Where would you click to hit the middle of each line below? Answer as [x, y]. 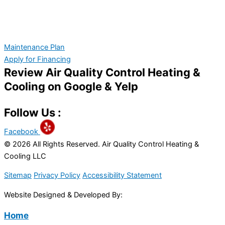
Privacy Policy [57, 176]
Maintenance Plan [34, 47]
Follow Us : [33, 113]
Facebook [21, 132]
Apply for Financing [37, 60]
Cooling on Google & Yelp [71, 87]
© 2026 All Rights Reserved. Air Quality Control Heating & [101, 144]
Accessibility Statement [122, 176]
